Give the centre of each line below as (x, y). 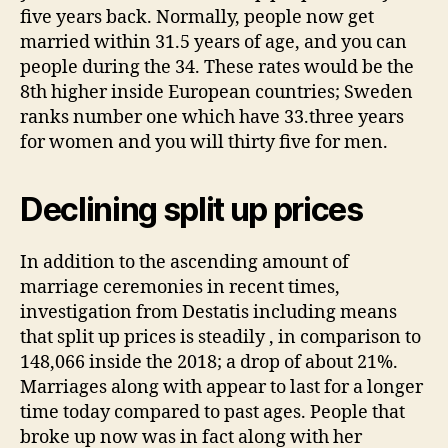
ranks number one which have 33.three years (212, 117)
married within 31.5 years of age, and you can (213, 42)
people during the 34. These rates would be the (217, 67)
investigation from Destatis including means (208, 312)
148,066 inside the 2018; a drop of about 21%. (209, 362)
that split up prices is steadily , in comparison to (220, 337)
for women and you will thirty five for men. (204, 142)
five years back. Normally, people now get (197, 17)
